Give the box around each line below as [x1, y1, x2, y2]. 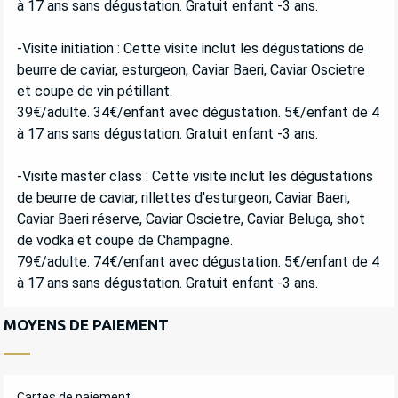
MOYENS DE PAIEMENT [4, 315, 169, 333]
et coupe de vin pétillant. [17, 82, 172, 99]
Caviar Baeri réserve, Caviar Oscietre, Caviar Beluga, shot [17, 210, 365, 227]
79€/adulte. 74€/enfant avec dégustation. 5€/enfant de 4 [17, 252, 379, 270]
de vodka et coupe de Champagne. [17, 231, 233, 249]
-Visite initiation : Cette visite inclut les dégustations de [17, 39, 364, 57]
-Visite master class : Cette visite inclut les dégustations [17, 167, 373, 185]
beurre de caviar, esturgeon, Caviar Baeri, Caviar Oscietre [17, 60, 365, 78]
